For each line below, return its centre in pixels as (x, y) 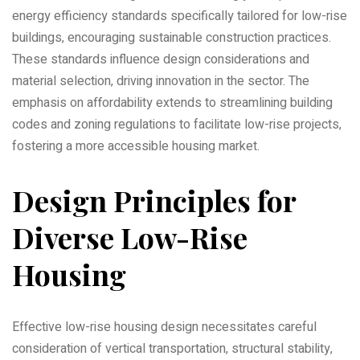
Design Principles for (154, 200)
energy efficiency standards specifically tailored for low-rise (180, 16)
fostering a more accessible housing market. (136, 146)
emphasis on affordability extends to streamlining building (172, 102)
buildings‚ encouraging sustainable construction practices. (172, 37)
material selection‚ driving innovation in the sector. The (161, 81)
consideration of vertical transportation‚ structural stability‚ (172, 348)
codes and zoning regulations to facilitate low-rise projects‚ (177, 124)
